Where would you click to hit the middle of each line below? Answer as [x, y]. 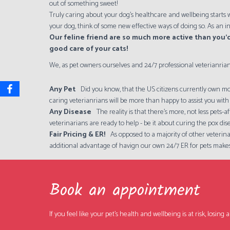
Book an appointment [125, 191]
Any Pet [63, 90]
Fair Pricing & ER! [78, 135]
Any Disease [71, 112]
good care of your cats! [89, 49]
